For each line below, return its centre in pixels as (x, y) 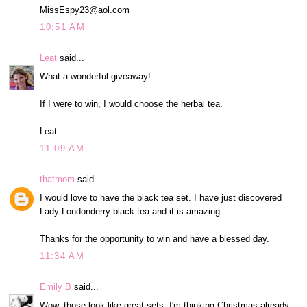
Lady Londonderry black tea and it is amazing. (132, 211)
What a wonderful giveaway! (96, 76)
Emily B (56, 287)
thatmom (58, 180)
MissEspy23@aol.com (85, 10)
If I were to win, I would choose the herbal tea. (132, 103)
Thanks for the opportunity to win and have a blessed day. (155, 238)
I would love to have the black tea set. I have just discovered (161, 197)
